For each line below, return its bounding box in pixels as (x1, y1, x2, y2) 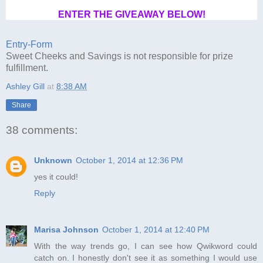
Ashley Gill (6, 82, 45, 92)
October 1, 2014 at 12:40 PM (102, 225, 210, 235)
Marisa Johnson (34, 225, 99, 235)
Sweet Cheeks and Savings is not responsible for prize (6, 51, 233, 62)
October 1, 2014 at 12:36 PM (76, 156, 183, 166)
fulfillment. (6, 63, 48, 73)
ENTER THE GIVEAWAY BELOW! (58, 9, 205, 20)
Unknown (34, 156, 72, 166)
